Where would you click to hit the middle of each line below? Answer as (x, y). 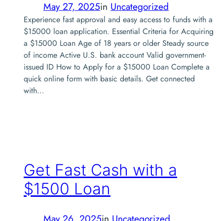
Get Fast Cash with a (100, 170)
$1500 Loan (67, 189)
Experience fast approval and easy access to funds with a (118, 19)
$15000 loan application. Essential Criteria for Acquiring (119, 31)
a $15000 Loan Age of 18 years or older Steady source (116, 43)
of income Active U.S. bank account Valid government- (115, 55)
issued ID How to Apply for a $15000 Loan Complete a (117, 67)
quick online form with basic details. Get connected (109, 78)
